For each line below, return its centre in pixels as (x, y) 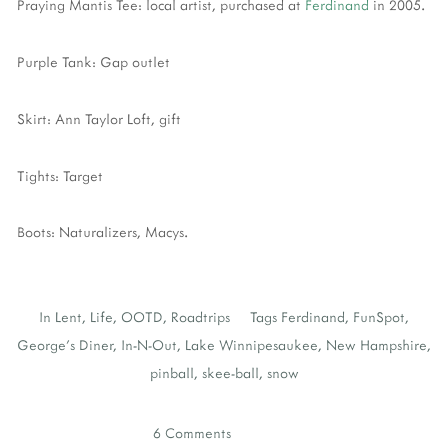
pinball (171, 373)
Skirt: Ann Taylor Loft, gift (99, 118)
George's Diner (65, 345)
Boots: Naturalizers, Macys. (102, 232)
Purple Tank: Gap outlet (93, 61)
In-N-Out (149, 345)
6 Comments (192, 433)
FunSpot (379, 317)
